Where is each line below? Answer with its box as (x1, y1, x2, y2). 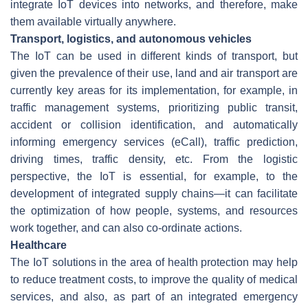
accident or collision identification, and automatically (10, 118, 298, 131)
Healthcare (10, 239, 67, 251)
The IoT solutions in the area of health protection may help (10, 256, 298, 268)
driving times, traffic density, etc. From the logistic (10, 153, 298, 165)
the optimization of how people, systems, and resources (10, 204, 298, 217)
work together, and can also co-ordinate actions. (10, 221, 242, 234)
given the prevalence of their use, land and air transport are (10, 67, 298, 79)
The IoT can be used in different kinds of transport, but (10, 49, 298, 62)
